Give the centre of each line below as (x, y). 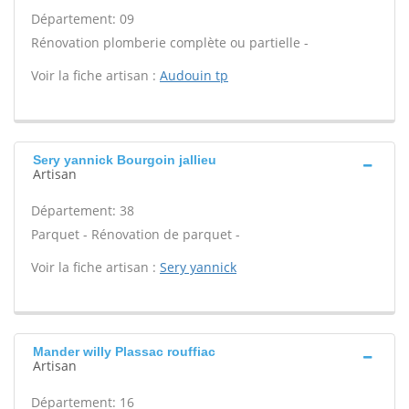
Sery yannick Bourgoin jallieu (125, 160)
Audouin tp (194, 75)
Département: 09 (83, 19)
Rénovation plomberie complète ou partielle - (170, 42)
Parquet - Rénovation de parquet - (136, 234)
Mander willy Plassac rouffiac (124, 351)
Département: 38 (83, 210)
